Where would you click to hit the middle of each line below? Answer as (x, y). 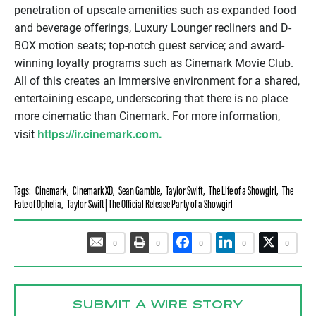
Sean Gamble (139, 192)
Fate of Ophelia (38, 205)
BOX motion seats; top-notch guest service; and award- (149, 45)
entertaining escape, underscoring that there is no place (151, 98)
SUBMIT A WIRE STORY (158, 305)
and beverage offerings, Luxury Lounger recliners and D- (153, 28)
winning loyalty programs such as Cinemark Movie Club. (154, 63)
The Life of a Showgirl (243, 192)
